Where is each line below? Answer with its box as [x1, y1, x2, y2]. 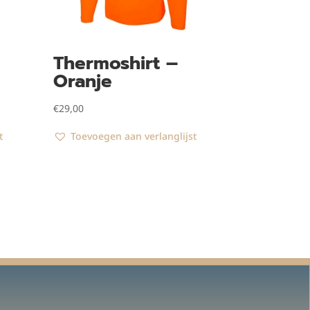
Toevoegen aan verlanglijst [70, 129, 197, 143]
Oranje [53, 68, 112, 95]
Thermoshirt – [53, 50, 178, 77]
